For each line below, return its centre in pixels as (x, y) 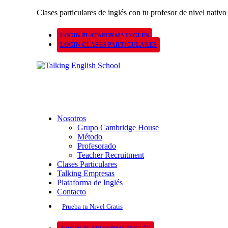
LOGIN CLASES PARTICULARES (108, 45)
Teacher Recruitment (111, 155)
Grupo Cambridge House (118, 127)
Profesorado (97, 146)
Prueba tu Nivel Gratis (92, 206)
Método (90, 137)
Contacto (72, 192)
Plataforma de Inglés (90, 182)
